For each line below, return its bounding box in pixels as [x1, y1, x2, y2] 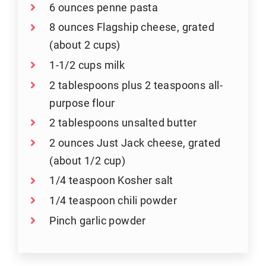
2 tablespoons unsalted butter [49, 115, 197, 130]
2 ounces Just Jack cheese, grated [49, 135, 221, 150]
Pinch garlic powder [49, 213, 146, 227]
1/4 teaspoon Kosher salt [49, 173, 173, 188]
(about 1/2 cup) [49, 153, 126, 167]
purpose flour [49, 95, 115, 110]
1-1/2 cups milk [49, 58, 125, 72]
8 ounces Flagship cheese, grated [49, 20, 214, 34]
